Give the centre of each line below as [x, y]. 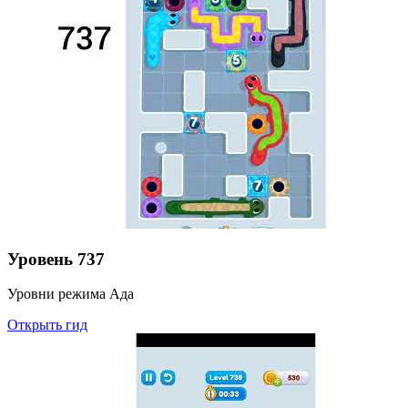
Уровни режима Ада [71, 294]
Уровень [40, 259]
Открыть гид [47, 325]
